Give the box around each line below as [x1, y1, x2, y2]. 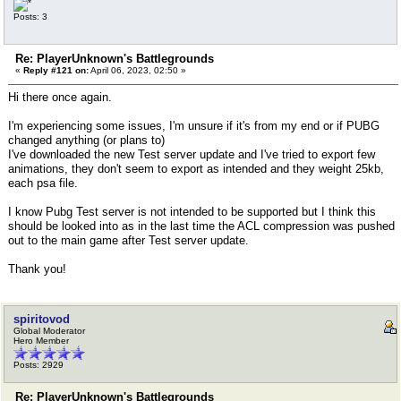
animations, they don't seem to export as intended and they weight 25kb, [8, 162, 384, 175]
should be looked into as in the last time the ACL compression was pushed [8, 219, 395, 233]
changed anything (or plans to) [8, 133, 165, 147]
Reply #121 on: [23, 65, 89, 75]
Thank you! [8, 262, 66, 276]
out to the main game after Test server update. [8, 234, 249, 247]
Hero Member [13, 336, 69, 346]
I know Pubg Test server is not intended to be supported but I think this [8, 205, 376, 218]
